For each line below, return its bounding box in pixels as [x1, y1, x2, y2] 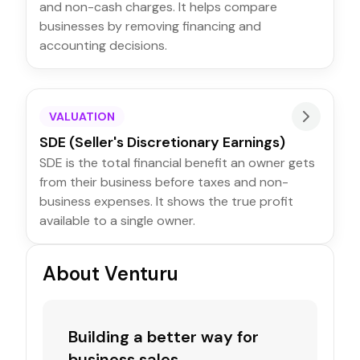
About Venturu [43, 261, 178, 286]
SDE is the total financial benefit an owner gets [39, 154, 315, 171]
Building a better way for [68, 326, 259, 347]
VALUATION [49, 109, 115, 124]
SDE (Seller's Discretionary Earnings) [39, 133, 285, 152]
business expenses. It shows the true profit [39, 193, 293, 210]
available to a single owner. [39, 212, 195, 229]
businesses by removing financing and [39, 18, 261, 35]
